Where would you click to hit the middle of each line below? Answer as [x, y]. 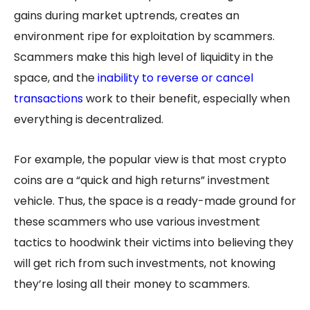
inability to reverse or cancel [175, 77]
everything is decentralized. [89, 119]
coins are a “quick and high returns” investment [142, 180]
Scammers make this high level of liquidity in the [144, 57]
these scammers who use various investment [137, 221]
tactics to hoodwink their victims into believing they [154, 242]
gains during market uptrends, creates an [127, 15]
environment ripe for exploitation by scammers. [144, 36]
